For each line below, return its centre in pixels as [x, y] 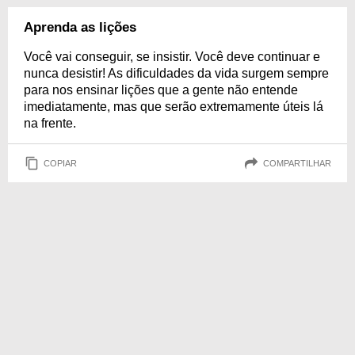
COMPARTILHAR [297, 163]
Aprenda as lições [80, 27]
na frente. [50, 123]
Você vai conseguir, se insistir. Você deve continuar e [172, 57]
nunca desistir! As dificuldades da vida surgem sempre [176, 73]
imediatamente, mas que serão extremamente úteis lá [174, 107]
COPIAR [60, 163]
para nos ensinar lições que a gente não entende [161, 90]
